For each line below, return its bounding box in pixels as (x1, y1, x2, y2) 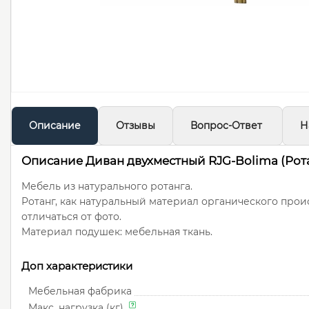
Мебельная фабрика (28, 285, 132, 298)
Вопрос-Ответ (190, 119, 262, 132)
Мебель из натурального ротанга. (21, 180, 192, 193)
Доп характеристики (21, 259, 132, 273)
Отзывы (116, 119, 155, 132)
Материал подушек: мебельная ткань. (21, 226, 212, 239)
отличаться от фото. (21, 210, 121, 223)
